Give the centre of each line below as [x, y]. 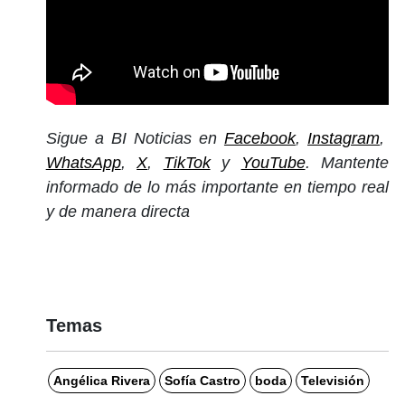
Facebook [259, 138]
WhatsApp [83, 162]
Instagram [344, 138]
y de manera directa [118, 211]
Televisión [332, 380]
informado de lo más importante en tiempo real [217, 187]
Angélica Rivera [101, 380]
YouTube [273, 162]
